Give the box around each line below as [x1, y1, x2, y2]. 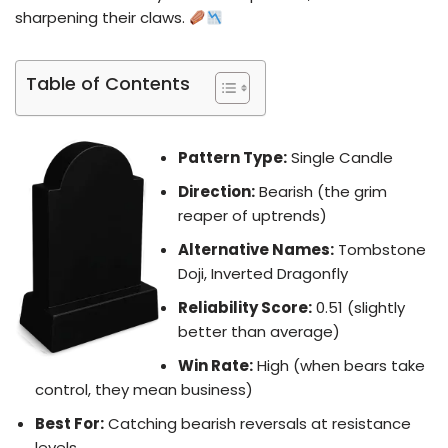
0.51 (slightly [312, 297, 405, 319]
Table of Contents [26, 71, 190, 97]
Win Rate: [178, 355, 253, 377]
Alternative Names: [178, 239, 334, 261]
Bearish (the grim [255, 181, 387, 203]
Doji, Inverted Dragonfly [178, 263, 348, 285]
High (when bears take [253, 355, 425, 377]
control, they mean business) [35, 379, 253, 401]
